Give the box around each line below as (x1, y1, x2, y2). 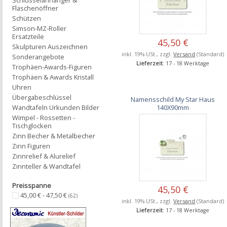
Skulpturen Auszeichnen (12, 42, 88, 51)
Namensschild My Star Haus (131, 94, 215, 104)
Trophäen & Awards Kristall (12, 72, 94, 82)
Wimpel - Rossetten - (12, 113, 75, 122)
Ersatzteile (12, 32, 44, 41)
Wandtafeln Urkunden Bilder (12, 103, 99, 112)
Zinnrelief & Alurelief (12, 152, 75, 161)
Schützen (12, 14, 41, 23)
